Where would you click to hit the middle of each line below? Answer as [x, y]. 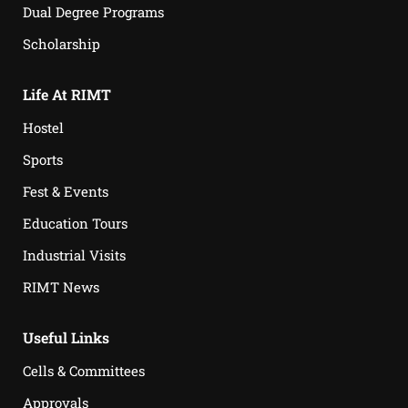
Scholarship [61, 44]
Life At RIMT [67, 94]
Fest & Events [66, 191]
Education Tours [75, 223]
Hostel [43, 127]
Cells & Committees [84, 371]
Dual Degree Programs [93, 12]
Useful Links [66, 337]
